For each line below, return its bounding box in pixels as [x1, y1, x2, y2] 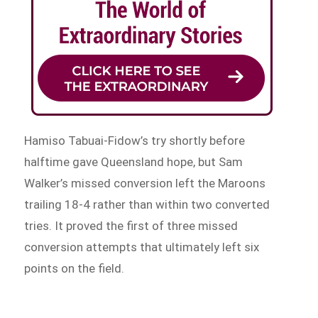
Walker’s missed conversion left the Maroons [24, 175, 266, 190]
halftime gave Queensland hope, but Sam [24, 154, 243, 169]
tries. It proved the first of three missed [24, 218, 238, 233]
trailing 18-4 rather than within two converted [24, 197, 270, 212]
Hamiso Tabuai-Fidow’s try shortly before [24, 133, 246, 148]
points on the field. [24, 261, 125, 275]
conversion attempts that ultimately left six [24, 239, 260, 254]
